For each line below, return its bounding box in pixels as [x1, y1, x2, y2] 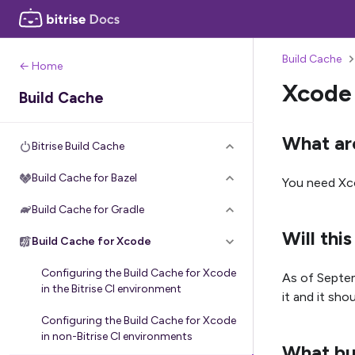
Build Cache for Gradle [32, 203, 144, 216]
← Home [19, 59, 63, 73]
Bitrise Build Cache [32, 139, 124, 153]
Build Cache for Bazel [32, 171, 137, 185]
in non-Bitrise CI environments [41, 330, 193, 343]
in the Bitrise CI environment [41, 282, 181, 296]
